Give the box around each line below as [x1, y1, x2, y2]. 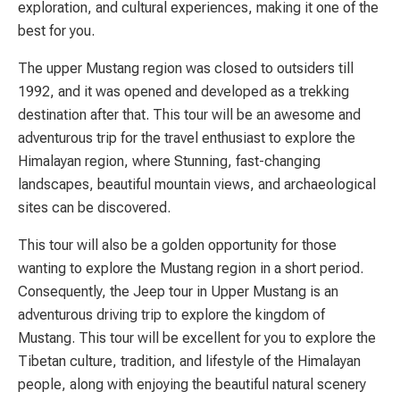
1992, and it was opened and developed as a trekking [18, 82, 349, 100]
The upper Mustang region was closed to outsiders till [18, 59, 354, 77]
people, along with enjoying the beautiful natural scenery [18, 375, 366, 393]
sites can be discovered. [18, 198, 171, 216]
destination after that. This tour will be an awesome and [18, 105, 361, 123]
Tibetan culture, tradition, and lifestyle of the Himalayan [18, 352, 361, 370]
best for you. [18, 21, 95, 39]
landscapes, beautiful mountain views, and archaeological [18, 175, 376, 193]
